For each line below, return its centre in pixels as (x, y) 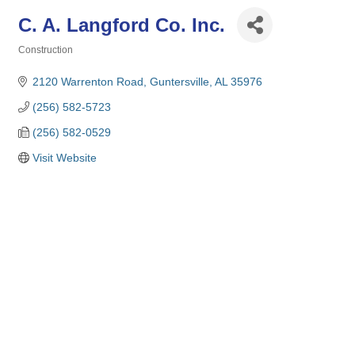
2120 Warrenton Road (88, 82)
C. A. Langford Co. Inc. (122, 25)
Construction (46, 50)
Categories (42, 61)
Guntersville (179, 82)
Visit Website (64, 158)
